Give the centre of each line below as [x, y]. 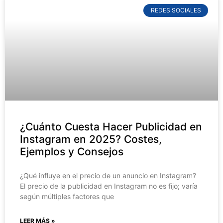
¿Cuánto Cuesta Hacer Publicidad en [111, 126]
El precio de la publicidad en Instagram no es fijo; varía [109, 186]
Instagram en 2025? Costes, [91, 139]
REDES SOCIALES [176, 10]
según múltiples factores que [67, 196]
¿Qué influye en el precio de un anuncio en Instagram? [108, 175]
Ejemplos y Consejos [72, 151]
